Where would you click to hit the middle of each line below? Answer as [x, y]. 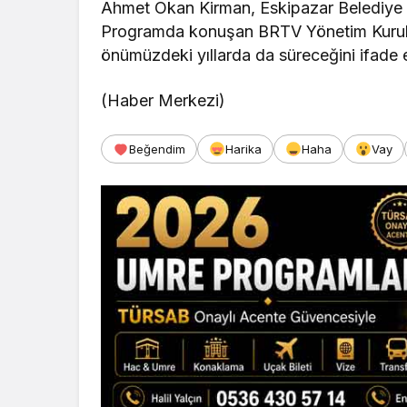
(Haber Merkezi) [164, 100]
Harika [243, 149]
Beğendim [157, 149]
